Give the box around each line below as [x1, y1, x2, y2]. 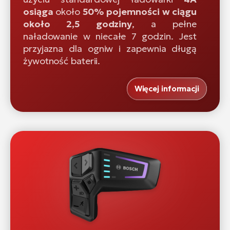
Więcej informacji [134, 84, 199, 94]
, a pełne [132, 18, 197, 30]
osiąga [23, 6, 56, 18]
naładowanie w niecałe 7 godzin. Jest [23, 30, 197, 43]
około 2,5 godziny [23, 18, 132, 30]
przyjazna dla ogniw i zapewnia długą [23, 43, 197, 55]
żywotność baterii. [23, 55, 101, 67]
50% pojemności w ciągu [80, 6, 197, 18]
